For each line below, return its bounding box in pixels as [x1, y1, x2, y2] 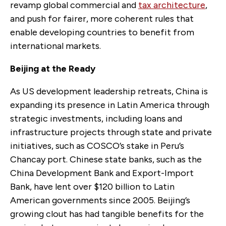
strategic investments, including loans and [10, 112, 182, 124]
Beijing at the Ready [10, 63, 95, 74]
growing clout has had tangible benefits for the [10, 208, 204, 219]
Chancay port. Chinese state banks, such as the [10, 153, 202, 165]
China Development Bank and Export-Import [10, 167, 194, 179]
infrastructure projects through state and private [10, 126, 212, 138]
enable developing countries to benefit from [10, 26, 194, 38]
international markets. [10, 40, 101, 51]
